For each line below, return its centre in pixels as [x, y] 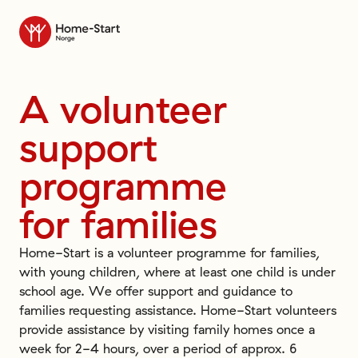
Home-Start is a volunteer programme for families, [169, 253]
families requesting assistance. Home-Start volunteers [178, 310]
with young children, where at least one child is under [177, 272]
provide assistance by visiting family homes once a [167, 329]
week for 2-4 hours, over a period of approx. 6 [158, 348]
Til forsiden [51, 25]
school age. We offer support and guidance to [156, 291]
